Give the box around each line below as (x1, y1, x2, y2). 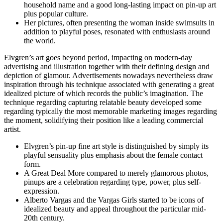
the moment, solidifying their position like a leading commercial (4, 116, 203, 125)
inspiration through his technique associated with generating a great (4, 80, 214, 89)
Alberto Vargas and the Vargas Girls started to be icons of (24, 196, 204, 205)
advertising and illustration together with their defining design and (4, 62, 210, 71)
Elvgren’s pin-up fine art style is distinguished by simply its (24, 142, 209, 151)
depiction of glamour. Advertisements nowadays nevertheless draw (4, 71, 213, 80)
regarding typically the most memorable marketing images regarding (4, 107, 217, 116)
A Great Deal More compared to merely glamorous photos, (24, 169, 209, 178)
